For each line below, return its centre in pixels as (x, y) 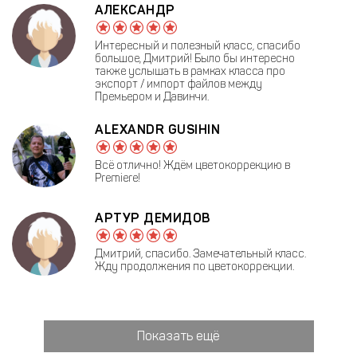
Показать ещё (178, 335)
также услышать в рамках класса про (190, 71)
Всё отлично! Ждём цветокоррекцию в (192, 165)
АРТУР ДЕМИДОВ (153, 218)
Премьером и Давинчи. (152, 96)
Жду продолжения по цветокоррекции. (194, 266)
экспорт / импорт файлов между (178, 84)
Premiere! (118, 178)
